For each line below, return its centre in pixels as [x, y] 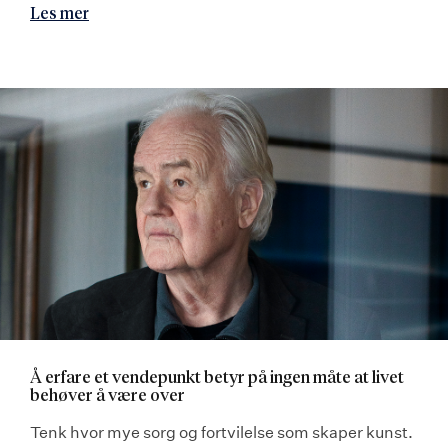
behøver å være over [107, 397]
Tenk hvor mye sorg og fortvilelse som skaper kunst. [221, 432]
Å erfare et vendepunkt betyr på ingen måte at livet [217, 379]
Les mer [59, 14]
